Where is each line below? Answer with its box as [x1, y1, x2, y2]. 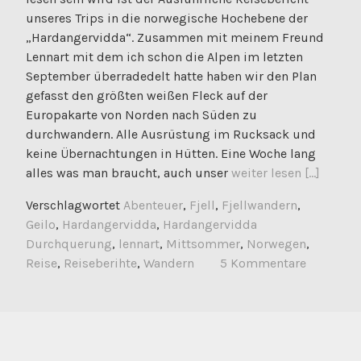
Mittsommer [166, 236, 240, 252]
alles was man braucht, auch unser [26, 165, 231, 181]
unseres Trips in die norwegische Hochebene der [26, 10, 308, 27]
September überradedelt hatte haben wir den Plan [26, 68, 317, 85]
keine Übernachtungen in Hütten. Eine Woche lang [26, 146, 316, 162]
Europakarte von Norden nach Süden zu [26, 107, 257, 123]
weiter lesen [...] [231, 165, 320, 181]
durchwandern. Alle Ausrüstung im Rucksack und [26, 127, 316, 143]
